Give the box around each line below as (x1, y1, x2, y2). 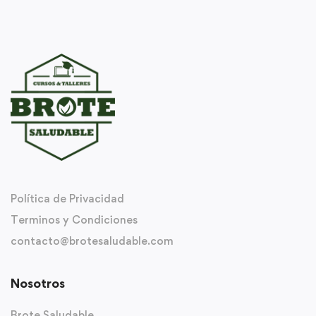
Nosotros (11, 276, 65, 291)
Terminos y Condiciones (11, 213, 138, 226)
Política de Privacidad (11, 192, 124, 205)
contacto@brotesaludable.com (11, 234, 174, 248)
